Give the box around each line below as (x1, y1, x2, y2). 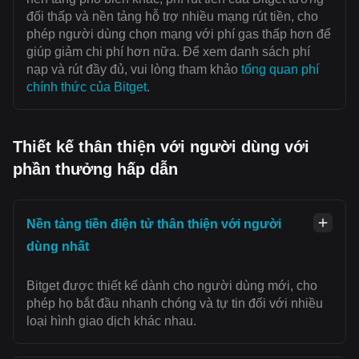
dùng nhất (26, 239, 89, 253)
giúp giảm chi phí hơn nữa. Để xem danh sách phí (26, 44, 310, 58)
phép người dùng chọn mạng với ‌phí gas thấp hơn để (26, 26, 331, 41)
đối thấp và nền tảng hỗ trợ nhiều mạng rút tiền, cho (26, 9, 318, 23)
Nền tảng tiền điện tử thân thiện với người (26, 216, 281, 231)
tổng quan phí (241, 62, 319, 76)
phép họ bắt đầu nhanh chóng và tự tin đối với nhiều (26, 296, 323, 310)
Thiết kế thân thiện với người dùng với (13, 137, 309, 155)
